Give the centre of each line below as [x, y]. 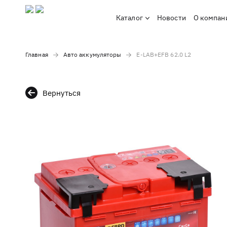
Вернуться [62, 93]
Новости [172, 18]
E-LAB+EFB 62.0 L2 [164, 54]
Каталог [129, 18]
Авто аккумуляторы [92, 54]
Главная [37, 54]
